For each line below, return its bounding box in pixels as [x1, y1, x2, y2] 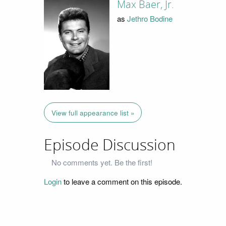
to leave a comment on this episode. [62, 176, 182, 187]
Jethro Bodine [127, 13, 173, 24]
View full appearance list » [51, 107, 135, 118]
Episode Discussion [44, 136, 176, 154]
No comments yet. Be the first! [51, 157, 152, 168]
